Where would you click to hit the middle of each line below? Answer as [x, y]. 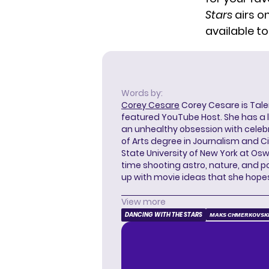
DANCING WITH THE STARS [164, 215]
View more [144, 202]
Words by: [142, 93]
